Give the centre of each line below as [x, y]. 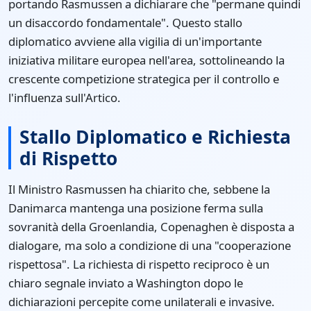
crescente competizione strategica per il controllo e [144, 79]
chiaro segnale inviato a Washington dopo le [126, 283]
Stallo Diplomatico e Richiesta [155, 137]
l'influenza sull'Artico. [65, 98]
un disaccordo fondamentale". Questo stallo [125, 23]
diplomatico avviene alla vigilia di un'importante [135, 42]
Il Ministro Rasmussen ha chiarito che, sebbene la [139, 189]
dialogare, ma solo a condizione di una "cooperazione [150, 245]
